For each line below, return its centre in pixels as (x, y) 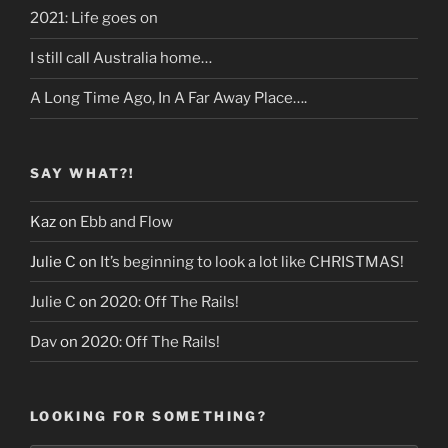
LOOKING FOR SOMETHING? (148, 416)
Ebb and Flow (126, 221)
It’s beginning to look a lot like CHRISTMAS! (252, 261)
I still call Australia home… (121, 58)
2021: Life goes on (94, 18)
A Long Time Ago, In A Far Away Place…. (168, 98)
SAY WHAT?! (83, 172)
